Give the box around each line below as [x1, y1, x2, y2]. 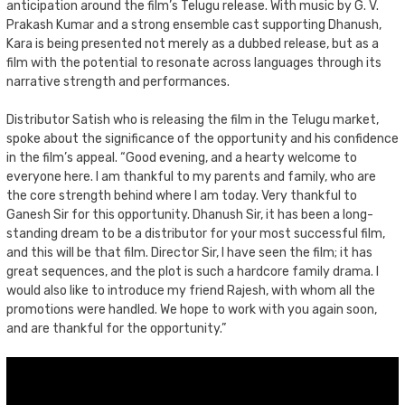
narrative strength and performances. [6, 73, 230, 89]
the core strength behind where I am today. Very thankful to [6, 187, 357, 203]
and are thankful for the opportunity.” [6, 320, 226, 336]
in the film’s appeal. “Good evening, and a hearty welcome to [6, 149, 357, 165]
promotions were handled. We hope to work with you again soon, [6, 301, 377, 317]
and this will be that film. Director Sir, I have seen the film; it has [6, 244, 372, 260]
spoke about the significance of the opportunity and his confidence [6, 130, 399, 146]
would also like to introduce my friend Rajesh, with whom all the [6, 282, 375, 298]
